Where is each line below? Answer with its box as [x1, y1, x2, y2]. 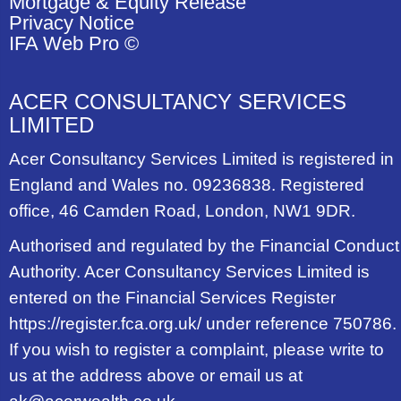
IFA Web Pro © [9, 31, 139, 55]
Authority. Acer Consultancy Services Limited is [9, 260, 370, 281]
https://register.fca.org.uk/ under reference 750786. [9, 312, 397, 333]
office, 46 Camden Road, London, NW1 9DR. [9, 200, 355, 220]
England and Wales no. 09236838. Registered [9, 174, 364, 194]
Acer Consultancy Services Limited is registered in [9, 148, 394, 168]
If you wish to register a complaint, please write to [9, 338, 384, 359]
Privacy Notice [9, 11, 134, 34]
